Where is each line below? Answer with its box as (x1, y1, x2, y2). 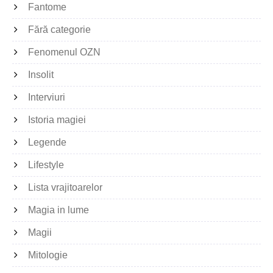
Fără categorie (28, 24, 91, 35)
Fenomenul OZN (28, 46, 101, 57)
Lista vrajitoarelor (28, 182, 102, 193)
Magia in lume (28, 204, 89, 215)
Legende (28, 136, 66, 147)
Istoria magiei (28, 114, 86, 125)
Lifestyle (28, 159, 64, 170)
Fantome (28, 1, 66, 12)
